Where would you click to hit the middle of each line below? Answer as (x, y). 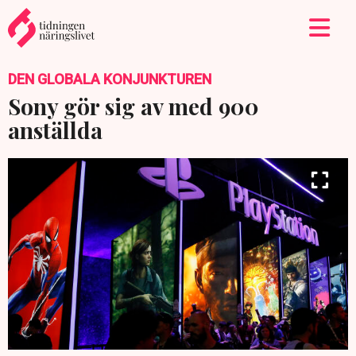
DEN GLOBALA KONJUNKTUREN (110, 79)
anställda (55, 130)
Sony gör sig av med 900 (133, 106)
